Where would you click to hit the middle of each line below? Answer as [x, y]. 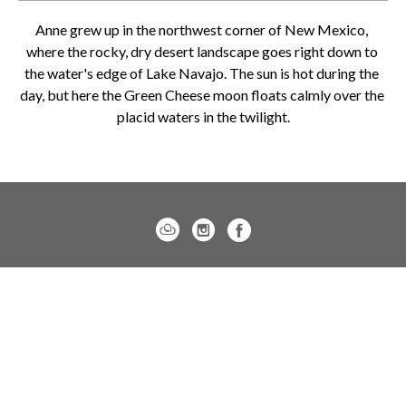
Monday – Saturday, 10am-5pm [203, 358]
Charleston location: [203, 290]
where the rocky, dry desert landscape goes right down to [202, 52]
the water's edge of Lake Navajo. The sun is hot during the [202, 73]
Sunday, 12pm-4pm [203, 381]
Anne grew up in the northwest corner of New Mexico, [202, 30]
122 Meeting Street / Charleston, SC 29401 [203, 313]
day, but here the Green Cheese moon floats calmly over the [202, 95]
